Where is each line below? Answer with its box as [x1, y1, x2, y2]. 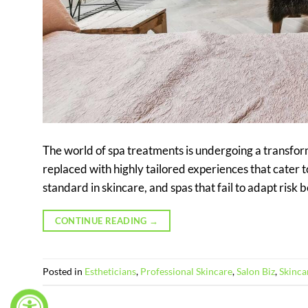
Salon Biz [236, 265, 275, 278]
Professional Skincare [140, 265, 232, 278]
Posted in [43, 265, 85, 278]
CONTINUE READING [54, 215, 150, 227]
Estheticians [85, 265, 136, 278]
